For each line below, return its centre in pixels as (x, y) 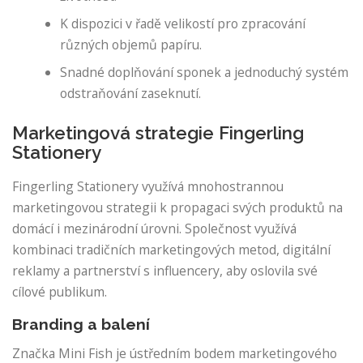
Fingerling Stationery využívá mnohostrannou (148, 186)
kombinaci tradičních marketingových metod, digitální (171, 249)
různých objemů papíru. (131, 45)
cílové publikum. (60, 291)
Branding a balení (81, 324)
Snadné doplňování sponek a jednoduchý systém (205, 73)
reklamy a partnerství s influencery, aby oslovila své (165, 270)
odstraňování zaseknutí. (131, 94)
